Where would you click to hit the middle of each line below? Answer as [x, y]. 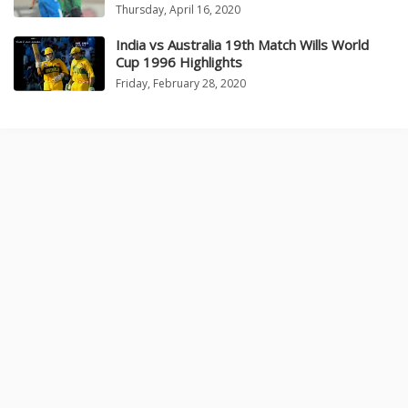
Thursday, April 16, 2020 [178, 10]
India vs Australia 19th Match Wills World [242, 45]
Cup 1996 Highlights [179, 62]
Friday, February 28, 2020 [181, 84]
